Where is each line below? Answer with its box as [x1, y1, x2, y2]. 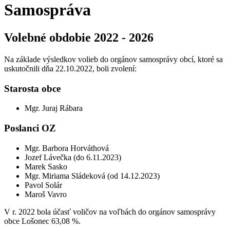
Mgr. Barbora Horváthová [25, 143, 109, 152]
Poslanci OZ [4, 122, 56, 133]
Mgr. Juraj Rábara [25, 104, 83, 113]
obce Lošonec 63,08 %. [4, 216, 81, 225]
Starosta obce [4, 83, 61, 94]
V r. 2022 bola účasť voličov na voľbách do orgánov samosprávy [4, 207, 216, 216]
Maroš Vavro [25, 189, 67, 199]
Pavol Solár [25, 180, 62, 189]
